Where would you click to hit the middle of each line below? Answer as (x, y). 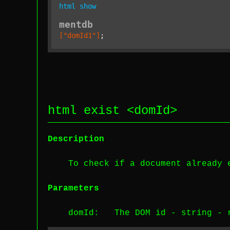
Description (76, 139)
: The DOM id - (138, 213)
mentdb (76, 24)
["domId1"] (80, 35)
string (197, 213)
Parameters (73, 188)
